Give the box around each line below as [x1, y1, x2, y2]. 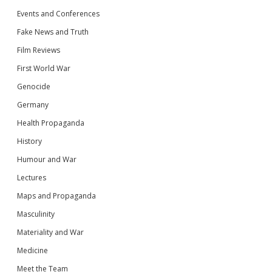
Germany [17, 99, 49, 110]
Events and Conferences [17, 8, 100, 19]
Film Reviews [17, 44, 60, 55]
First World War [17, 63, 70, 73]
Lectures [17, 172, 46, 183]
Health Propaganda [17, 117, 84, 128]
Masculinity [17, 208, 55, 219]
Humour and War [17, 154, 76, 165]
